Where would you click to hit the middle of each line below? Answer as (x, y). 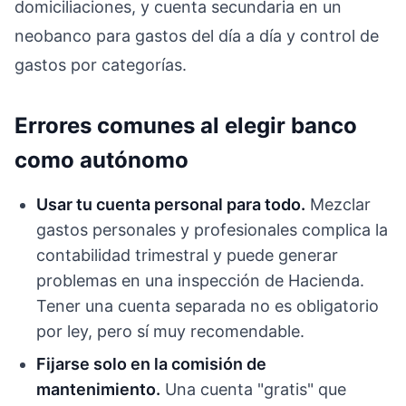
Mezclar (338, 204)
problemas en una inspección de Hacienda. (200, 280)
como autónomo (101, 159)
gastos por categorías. (101, 64)
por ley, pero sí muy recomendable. (170, 331)
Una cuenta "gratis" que (253, 389)
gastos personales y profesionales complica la (212, 229)
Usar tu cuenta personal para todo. (171, 204)
